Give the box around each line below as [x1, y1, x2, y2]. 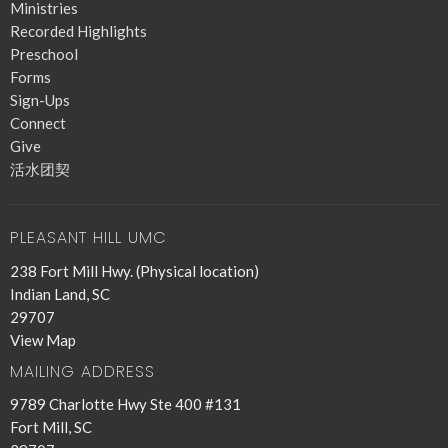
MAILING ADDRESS [10, 359, 155, 383]
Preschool [10, 45, 78, 64]
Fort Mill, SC [10, 418, 92, 437]
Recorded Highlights [10, 22, 147, 41]
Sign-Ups [10, 91, 70, 110]
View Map [10, 330, 76, 349]
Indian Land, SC [10, 284, 110, 303]
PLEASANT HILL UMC [10, 226, 167, 250]
